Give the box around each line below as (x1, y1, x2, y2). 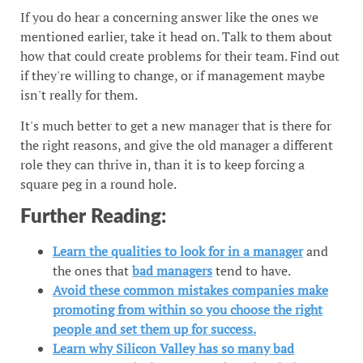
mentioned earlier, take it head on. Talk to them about (20, 27, 332, 45)
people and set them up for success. (53, 319, 256, 338)
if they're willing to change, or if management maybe (20, 66, 325, 84)
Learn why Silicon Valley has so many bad (53, 339, 294, 357)
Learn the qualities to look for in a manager (53, 241, 303, 260)
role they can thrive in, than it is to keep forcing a (20, 156, 305, 174)
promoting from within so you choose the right (53, 300, 322, 318)
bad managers (132, 261, 212, 280)
